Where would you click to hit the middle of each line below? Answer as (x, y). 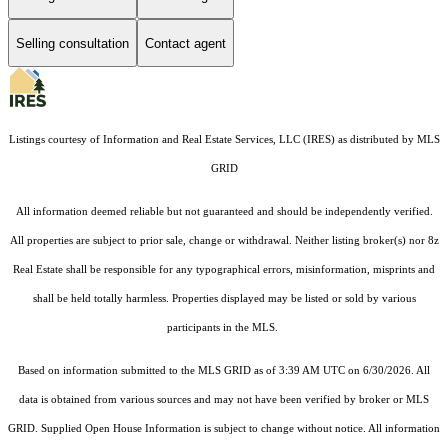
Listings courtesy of (55, 140)
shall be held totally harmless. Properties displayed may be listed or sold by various (224, 299)
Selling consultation (72, 43)
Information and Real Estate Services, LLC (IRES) (218, 140)
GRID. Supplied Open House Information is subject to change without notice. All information (224, 429)
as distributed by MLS (387, 140)
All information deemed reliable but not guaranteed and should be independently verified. (224, 212)
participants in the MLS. (224, 328)
